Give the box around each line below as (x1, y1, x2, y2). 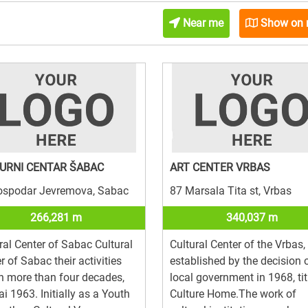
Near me (179, 16, 223, 30)
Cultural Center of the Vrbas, (169, 237, 305, 251)
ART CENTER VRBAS (169, 160, 270, 174)
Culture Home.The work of (169, 287, 296, 300)
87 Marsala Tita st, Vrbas (169, 184, 291, 197)
